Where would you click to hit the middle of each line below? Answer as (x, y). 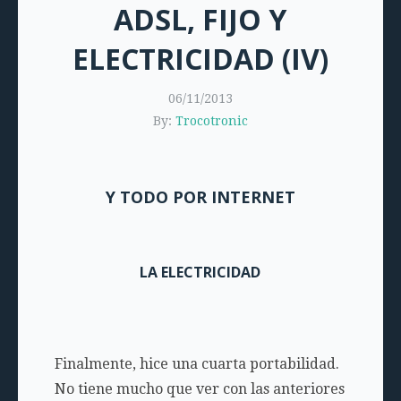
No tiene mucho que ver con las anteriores (199, 389)
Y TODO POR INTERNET (200, 197)
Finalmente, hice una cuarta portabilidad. (196, 364)
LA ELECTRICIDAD (200, 272)
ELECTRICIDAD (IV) (200, 59)
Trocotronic (211, 121)
